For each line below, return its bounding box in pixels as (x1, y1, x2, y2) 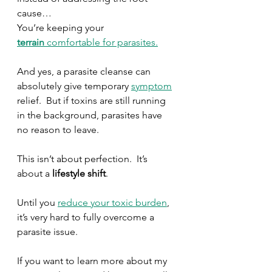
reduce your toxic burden (58, 197, 167, 208)
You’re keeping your (17, 22, 106, 33)
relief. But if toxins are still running (17, 95, 168, 106)
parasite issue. (17, 226, 78, 237)
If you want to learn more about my (17, 255, 169, 267)
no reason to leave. (17, 124, 99, 135)
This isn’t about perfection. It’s (17, 153, 150, 165)
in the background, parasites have (17, 109, 165, 121)
